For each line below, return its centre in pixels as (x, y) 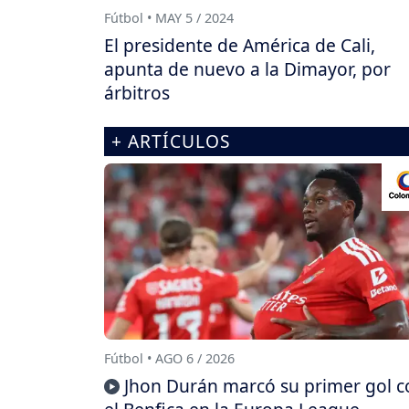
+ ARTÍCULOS (171, 141)
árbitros (137, 92)
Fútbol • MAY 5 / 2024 (169, 17)
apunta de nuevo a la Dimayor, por (247, 68)
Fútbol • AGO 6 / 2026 (169, 359)
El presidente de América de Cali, (240, 45)
